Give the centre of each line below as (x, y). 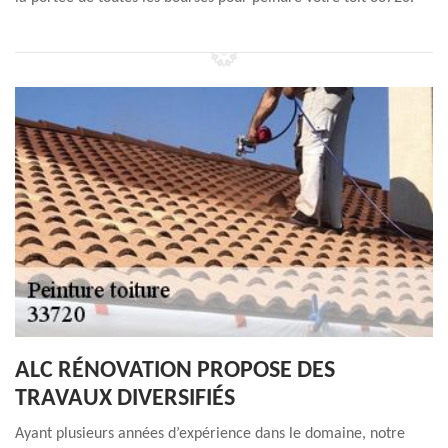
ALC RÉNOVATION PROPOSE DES (175, 371)
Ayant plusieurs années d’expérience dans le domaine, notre (210, 434)
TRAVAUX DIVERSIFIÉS (125, 399)
